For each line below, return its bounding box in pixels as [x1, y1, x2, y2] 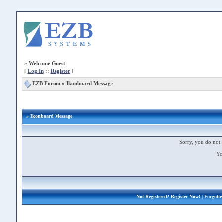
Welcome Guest [28, 60, 65, 66]
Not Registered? [136, 194, 171, 199]
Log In [27, 68, 44, 74]
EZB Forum [32, 80, 60, 87]
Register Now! [171, 194, 200, 199]
